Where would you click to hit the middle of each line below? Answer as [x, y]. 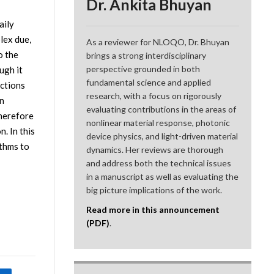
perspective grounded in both [143, 69]
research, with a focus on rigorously [154, 96]
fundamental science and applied [149, 83]
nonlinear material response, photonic [158, 123]
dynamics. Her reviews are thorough [155, 150]
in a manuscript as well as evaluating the [163, 177]
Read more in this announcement [153, 210]
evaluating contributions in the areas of [161, 109]
